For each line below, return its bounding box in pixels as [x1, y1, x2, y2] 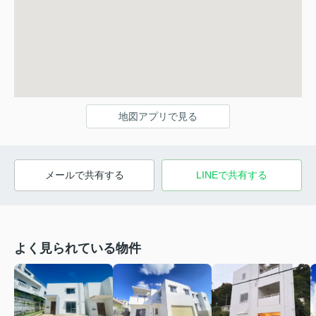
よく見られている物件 [14, 241, 141, 255]
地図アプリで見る [119, 110, 197, 122]
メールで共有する [44, 169, 124, 181]
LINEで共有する [196, 169, 267, 181]
